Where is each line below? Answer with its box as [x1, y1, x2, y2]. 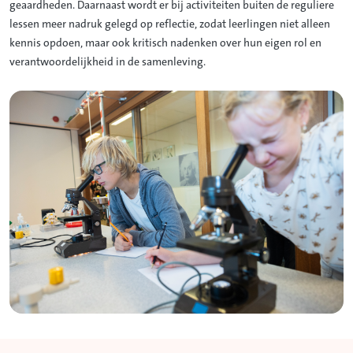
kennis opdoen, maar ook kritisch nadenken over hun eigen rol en [9, 37, 321, 50]
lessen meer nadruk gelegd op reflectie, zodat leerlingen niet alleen [9, 18, 330, 32]
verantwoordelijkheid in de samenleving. [9, 56, 206, 69]
